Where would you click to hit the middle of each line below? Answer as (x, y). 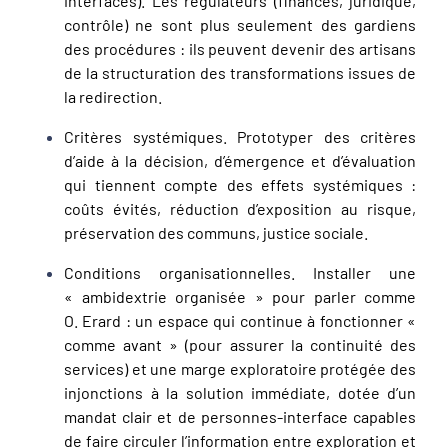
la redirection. (113, 96)
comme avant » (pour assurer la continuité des (240, 344)
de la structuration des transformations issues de (240, 72)
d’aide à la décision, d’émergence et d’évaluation (240, 160)
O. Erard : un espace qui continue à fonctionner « (240, 320)
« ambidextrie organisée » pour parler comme (240, 296)
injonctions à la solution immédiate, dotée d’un (240, 392)
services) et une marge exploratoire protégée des (240, 368)
